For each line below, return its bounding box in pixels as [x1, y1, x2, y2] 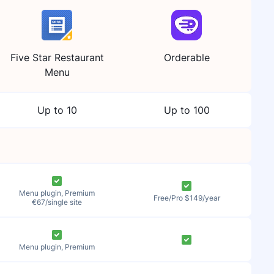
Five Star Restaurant [10, 51, 104, 64]
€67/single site [32, 198, 83, 207]
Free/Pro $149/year [153, 193, 220, 202]
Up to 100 [163, 104, 210, 116]
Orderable [163, 51, 210, 64]
